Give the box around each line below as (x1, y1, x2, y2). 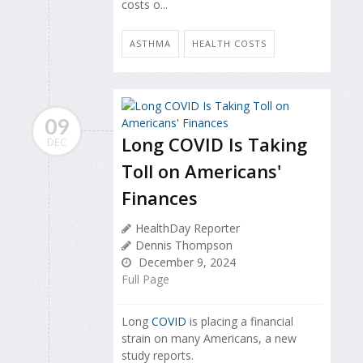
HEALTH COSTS (192, 37, 267, 50)
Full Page (122, 271, 169, 288)
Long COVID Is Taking (122, 132, 307, 157)
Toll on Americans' (122, 159, 281, 184)
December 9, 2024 (135, 254, 236, 271)
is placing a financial (186, 314, 293, 330)
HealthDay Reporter (135, 220, 240, 237)
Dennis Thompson (135, 237, 233, 254)
